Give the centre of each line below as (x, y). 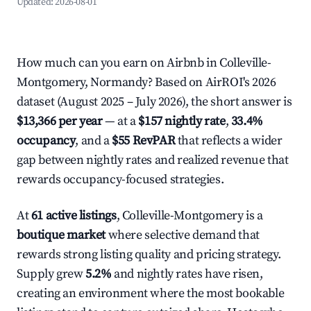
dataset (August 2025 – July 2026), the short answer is (154, 102)
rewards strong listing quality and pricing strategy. (149, 254)
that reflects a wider (229, 141)
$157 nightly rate (182, 121)
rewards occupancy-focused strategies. (120, 179)
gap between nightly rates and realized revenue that (153, 160)
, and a (94, 141)
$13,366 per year (60, 121)
